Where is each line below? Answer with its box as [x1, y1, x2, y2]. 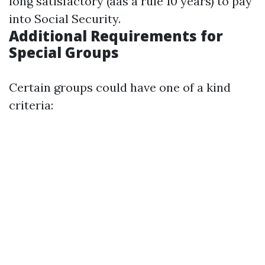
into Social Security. [9, 11, 121, 26]
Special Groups [9, 43, 119, 62]
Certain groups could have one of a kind [9, 80, 231, 95]
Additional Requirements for [9, 26, 223, 46]
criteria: [9, 98, 53, 112]
